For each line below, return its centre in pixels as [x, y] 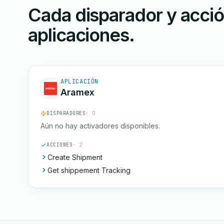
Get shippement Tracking [89, 170]
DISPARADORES [66, 113]
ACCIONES [59, 145]
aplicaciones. [81, 35]
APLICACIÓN [79, 81]
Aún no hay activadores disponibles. [100, 126]
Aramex [77, 92]
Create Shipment [75, 157]
